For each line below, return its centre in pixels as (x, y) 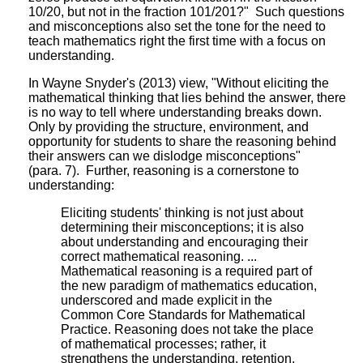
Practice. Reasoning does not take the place (187, 329)
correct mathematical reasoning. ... (159, 256)
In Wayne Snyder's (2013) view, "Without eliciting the (179, 83)
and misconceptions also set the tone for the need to (177, 26)
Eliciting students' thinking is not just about (182, 212)
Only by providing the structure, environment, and (169, 126)
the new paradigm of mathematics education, (189, 285)
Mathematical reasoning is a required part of (186, 271)
